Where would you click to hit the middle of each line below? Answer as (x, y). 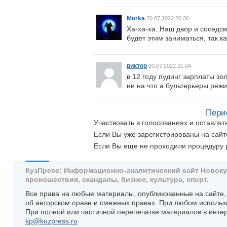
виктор (137, 66)
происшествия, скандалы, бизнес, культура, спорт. (117, 179)
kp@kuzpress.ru (51, 221)
